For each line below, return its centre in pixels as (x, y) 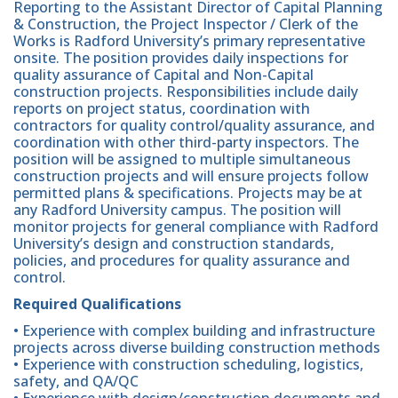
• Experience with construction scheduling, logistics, (188, 364)
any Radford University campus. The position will (177, 209)
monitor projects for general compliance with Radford (196, 226)
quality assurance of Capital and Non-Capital (163, 74)
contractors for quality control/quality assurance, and (194, 125)
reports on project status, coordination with (162, 108)
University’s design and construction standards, (174, 243)
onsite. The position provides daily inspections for (181, 57)
